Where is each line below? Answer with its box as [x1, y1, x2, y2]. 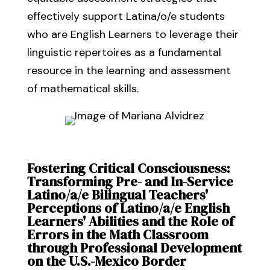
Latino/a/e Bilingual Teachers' [27, 186, 208, 204]
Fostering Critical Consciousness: [27, 159, 230, 177]
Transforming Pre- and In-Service [27, 172, 233, 190]
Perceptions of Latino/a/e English [27, 199, 230, 217]
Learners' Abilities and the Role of [27, 212, 234, 230]
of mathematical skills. [27, 81, 139, 96]
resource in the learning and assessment [27, 63, 231, 78]
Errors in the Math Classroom [27, 225, 209, 243]
